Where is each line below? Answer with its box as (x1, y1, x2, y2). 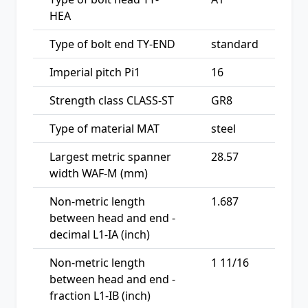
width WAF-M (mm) (49, 165, 148, 181)
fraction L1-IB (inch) (49, 287, 151, 303)
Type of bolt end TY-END (49, 36, 175, 52)
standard (211, 36, 258, 52)
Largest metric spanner (49, 148, 171, 164)
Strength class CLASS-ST (49, 92, 174, 108)
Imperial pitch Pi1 (49, 64, 140, 80)
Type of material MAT (49, 120, 159, 136)
